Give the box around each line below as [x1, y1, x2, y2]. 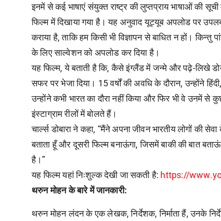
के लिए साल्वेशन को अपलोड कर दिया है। [32, 47, 160, 58]
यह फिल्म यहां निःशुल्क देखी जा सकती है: [32, 169, 161, 180]
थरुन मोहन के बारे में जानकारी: [32, 184, 127, 195]
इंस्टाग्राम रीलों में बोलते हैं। [32, 108, 117, 119]
